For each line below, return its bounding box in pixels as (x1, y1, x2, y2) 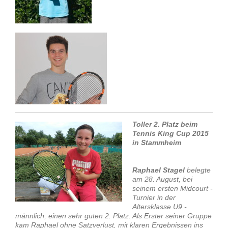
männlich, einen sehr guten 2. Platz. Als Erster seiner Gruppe (15, 212, 212, 220)
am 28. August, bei (132, 175, 192, 184)
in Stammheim (132, 138, 181, 147)
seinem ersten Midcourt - (132, 184, 213, 193)
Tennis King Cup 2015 (132, 129, 209, 138)
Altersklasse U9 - (132, 203, 187, 211)
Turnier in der (132, 193, 176, 202)
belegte (185, 166, 211, 175)
